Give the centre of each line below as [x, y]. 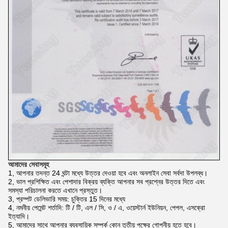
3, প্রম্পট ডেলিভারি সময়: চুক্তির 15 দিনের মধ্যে [67, 199]
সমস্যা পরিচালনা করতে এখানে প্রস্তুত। [55, 190]
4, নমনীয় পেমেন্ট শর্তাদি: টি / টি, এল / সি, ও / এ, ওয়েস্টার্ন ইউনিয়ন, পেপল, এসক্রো [107, 207]
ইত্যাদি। [19, 216]
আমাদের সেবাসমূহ [28, 164]
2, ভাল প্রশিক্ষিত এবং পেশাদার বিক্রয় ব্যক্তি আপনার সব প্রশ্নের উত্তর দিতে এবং [106, 181]
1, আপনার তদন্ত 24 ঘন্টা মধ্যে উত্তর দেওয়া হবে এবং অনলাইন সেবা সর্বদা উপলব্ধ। [108, 173]
